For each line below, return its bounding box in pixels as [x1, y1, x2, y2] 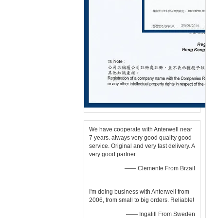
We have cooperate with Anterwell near [89, 126, 192, 133]
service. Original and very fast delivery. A [89, 143, 195, 149]
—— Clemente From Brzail [125, 165, 195, 172]
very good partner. [89, 151, 137, 158]
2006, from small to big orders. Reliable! [89, 197, 194, 203]
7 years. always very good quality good [89, 134, 192, 141]
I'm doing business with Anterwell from [89, 188, 189, 195]
